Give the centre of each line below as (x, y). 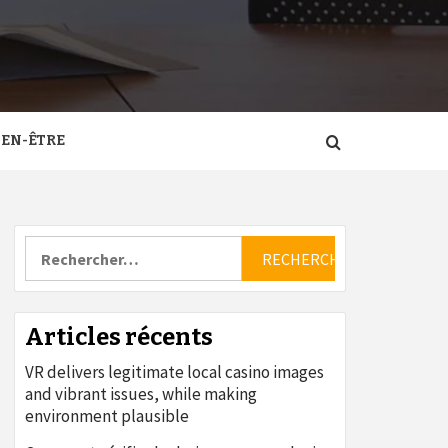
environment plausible (107, 416)
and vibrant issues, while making (141, 394)
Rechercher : (69, 245)
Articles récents (119, 337)
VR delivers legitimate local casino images (174, 372)
